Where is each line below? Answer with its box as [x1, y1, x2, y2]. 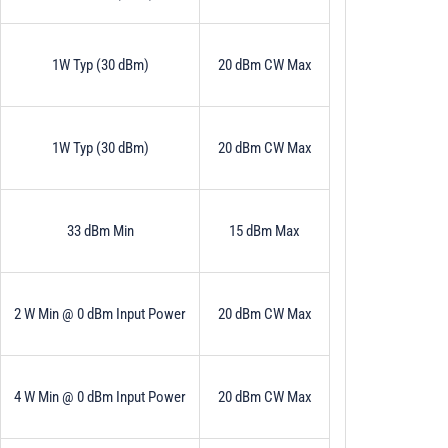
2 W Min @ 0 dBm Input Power [14, 304, 186, 323]
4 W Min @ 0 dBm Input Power [14, 387, 186, 406]
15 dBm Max [229, 221, 300, 240]
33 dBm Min [66, 221, 134, 240]
